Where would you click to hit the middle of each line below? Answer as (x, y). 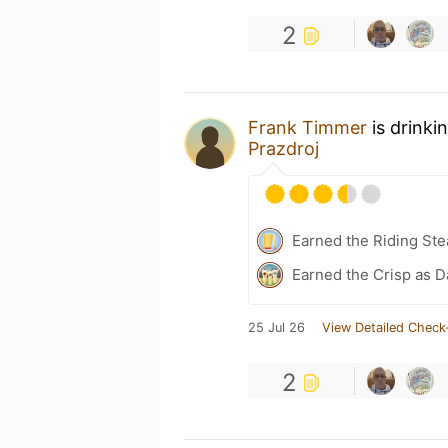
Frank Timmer (307, 127)
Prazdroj (283, 148)
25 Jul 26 (276, 327)
